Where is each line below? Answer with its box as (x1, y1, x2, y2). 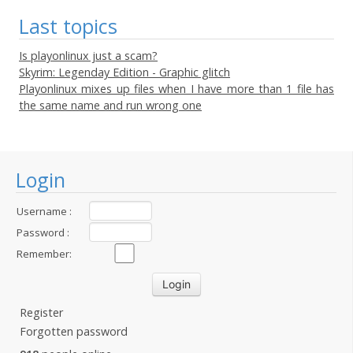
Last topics (19, 13, 117, 39)
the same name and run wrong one (19, 98, 202, 113)
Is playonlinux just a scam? (19, 48, 158, 63)
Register (20, 305, 63, 320)
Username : (17, 204, 72, 218)
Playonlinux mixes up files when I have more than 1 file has (19, 81, 334, 96)
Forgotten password (20, 324, 128, 339)
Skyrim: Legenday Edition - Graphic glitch (19, 65, 230, 80)
